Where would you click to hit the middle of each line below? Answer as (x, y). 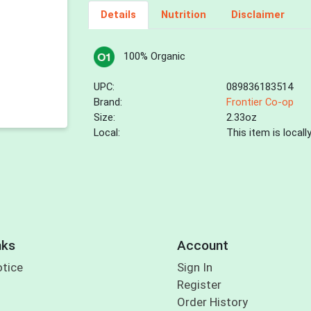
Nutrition (183, 15)
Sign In (194, 268)
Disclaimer (258, 15)
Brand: (108, 102)
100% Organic (154, 57)
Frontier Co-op (260, 102)
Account (202, 245)
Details (118, 15)
